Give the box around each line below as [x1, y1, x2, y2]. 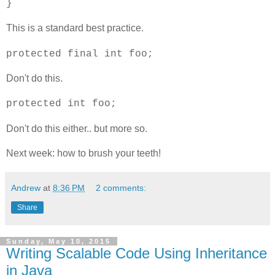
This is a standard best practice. [6, 23, 144, 34]
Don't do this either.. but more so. [6, 123, 147, 134]
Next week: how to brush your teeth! [6, 148, 161, 159]
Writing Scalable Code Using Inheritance [6, 245, 267, 262]
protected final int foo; [6, 48, 153, 60]
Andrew [11, 183, 41, 193]
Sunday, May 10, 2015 [6, 238, 111, 246]
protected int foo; [6, 98, 117, 110]
